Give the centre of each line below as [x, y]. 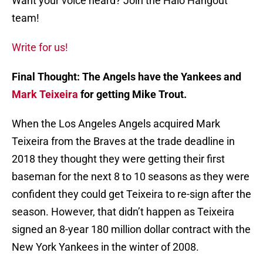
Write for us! [40, 48]
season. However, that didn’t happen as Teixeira [123, 212]
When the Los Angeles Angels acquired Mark [116, 124]
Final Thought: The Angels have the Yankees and [127, 77]
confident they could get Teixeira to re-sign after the [131, 194]
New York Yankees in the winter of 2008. [105, 247]
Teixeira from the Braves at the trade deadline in [123, 141]
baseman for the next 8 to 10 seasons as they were [131, 177]
